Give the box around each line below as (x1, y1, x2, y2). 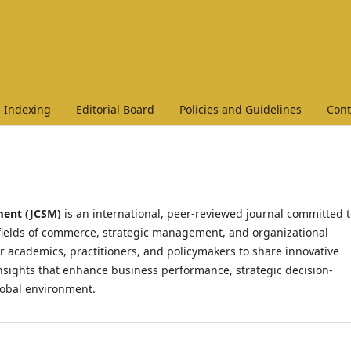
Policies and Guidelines (179, 101, 302, 117)
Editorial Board (76, 101, 154, 117)
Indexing (4, 101, 51, 117)
